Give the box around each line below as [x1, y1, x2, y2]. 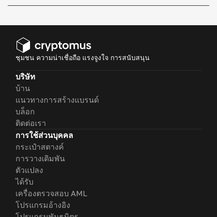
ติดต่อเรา [15, 118, 46, 128]
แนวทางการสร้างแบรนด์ [15, 95, 99, 105]
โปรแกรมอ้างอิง [15, 200, 70, 210]
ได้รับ [15, 177, 33, 186]
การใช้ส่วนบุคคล [15, 130, 73, 140]
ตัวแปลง [15, 165, 43, 175]
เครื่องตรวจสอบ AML [15, 188, 87, 198]
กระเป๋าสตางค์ [15, 142, 64, 152]
